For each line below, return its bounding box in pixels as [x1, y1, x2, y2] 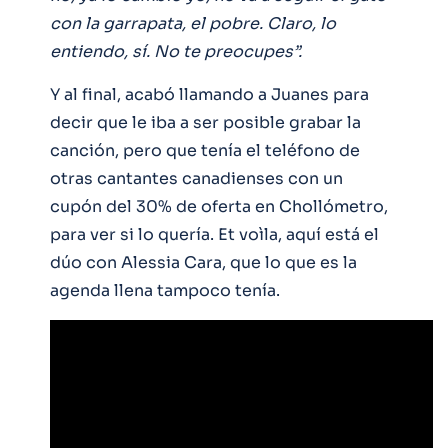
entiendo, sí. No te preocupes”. [50, 40, 306, 62]
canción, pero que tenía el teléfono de [50, 139, 360, 161]
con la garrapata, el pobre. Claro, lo [50, 12, 336, 34]
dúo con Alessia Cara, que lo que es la [50, 251, 357, 273]
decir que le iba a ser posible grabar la [50, 111, 361, 133]
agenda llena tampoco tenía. [50, 279, 280, 301]
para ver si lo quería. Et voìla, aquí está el [50, 223, 379, 245]
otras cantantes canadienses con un [50, 167, 343, 189]
